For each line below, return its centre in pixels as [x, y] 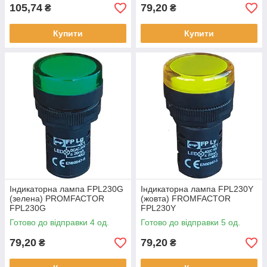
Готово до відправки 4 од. [59, 222]
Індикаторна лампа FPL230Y [197, 189]
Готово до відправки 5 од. [190, 222]
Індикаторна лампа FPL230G [66, 189]
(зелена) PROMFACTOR [57, 198]
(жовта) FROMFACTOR [186, 198]
